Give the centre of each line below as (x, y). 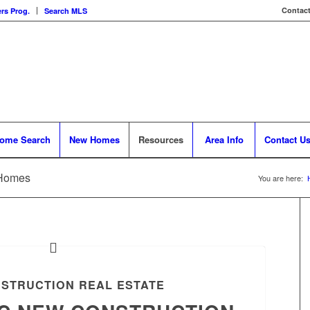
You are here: (281, 178)
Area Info (224, 139)
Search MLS (66, 11)
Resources (161, 139)
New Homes (94, 139)
